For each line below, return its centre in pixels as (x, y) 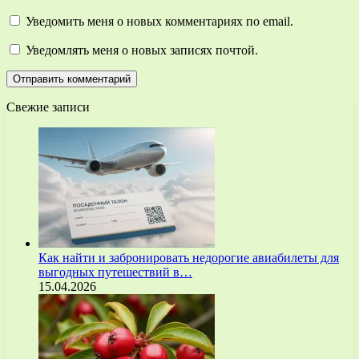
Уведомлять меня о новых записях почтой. (142, 50)
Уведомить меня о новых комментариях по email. (159, 21)
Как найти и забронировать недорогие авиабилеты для (189, 257)
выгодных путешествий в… (115, 272)
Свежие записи (48, 107)
